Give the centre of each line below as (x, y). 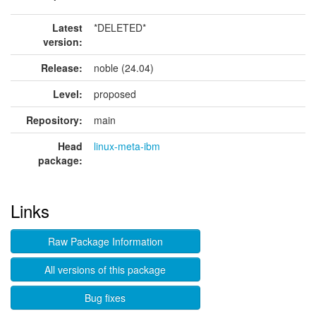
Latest (67, 28)
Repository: (54, 120)
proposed (115, 94)
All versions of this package (105, 269)
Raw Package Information (105, 241)
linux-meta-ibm (127, 146)
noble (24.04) (124, 68)
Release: (62, 68)
